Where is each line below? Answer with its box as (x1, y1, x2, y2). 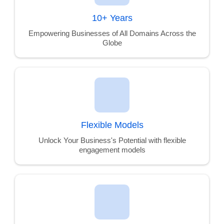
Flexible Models (80, 120, 143, 130)
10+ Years (91, 13, 132, 23)
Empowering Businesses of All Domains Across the (28, 29, 196, 37)
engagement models (78, 145, 145, 154)
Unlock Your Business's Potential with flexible (38, 136, 186, 144)
